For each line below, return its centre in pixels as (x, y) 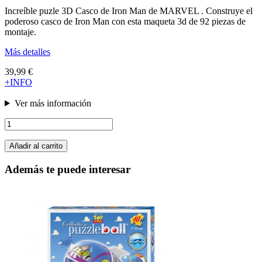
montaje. (20, 32)
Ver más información (53, 103)
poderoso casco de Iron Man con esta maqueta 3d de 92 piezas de (125, 21)
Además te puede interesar (68, 169)
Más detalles (27, 51)
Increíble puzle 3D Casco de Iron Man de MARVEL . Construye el (129, 11)
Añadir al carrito (36, 146)
